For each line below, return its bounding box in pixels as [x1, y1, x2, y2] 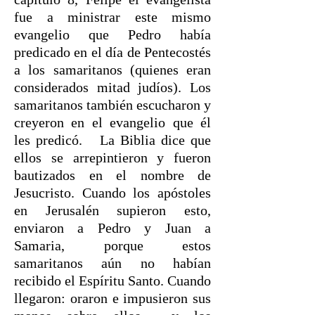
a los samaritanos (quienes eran [14, 62, 211, 77]
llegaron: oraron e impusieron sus [14, 290, 211, 306]
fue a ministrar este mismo [14, 9, 211, 25]
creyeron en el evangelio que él [14, 115, 211, 130]
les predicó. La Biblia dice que [14, 132, 211, 148]
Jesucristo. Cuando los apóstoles [14, 185, 211, 200]
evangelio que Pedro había [14, 27, 211, 42]
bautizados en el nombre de [14, 167, 211, 183]
